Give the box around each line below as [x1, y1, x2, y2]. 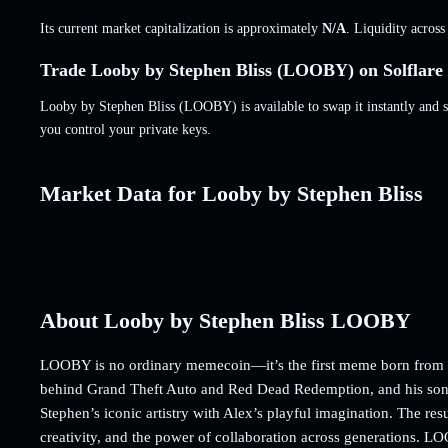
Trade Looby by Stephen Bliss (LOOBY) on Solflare [40, 59, 443, 80]
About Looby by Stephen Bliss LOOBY [40, 307, 411, 333]
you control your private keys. [40, 121, 211, 137]
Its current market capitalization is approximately [40, 20, 322, 36]
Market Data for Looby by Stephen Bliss [40, 180, 423, 206]
